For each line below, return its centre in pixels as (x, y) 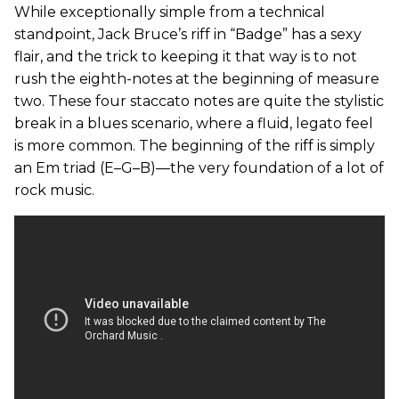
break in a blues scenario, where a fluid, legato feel (194, 123)
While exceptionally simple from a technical (170, 12)
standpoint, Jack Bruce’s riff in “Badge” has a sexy (188, 34)
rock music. (54, 190)
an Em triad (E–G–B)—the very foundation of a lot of (199, 168)
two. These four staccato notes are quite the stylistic (199, 101)
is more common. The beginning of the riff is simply (195, 146)
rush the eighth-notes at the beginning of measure (197, 79)
